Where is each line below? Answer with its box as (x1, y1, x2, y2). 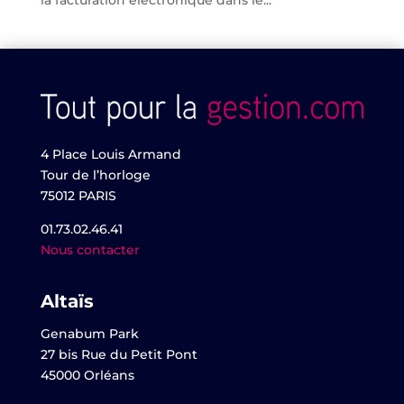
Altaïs (40, 289, 94, 312)
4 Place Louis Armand (40, 145, 181, 162)
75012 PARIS (40, 187, 116, 204)
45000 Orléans (40, 366, 134, 383)
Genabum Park (40, 325, 139, 342)
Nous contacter (40, 241, 140, 258)
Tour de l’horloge (40, 166, 151, 183)
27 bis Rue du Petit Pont (40, 345, 197, 363)
